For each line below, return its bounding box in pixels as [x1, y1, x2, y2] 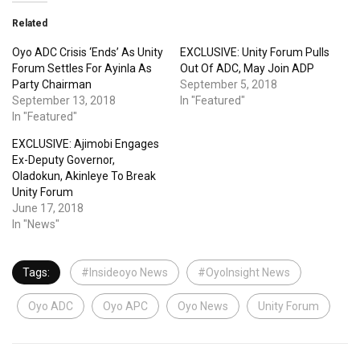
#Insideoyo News [81, 266, 168, 280]
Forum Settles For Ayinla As [12, 62, 152, 76]
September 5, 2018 [180, 78, 277, 92]
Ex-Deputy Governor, [12, 153, 115, 167]
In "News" [12, 218, 59, 231]
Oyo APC [103, 300, 148, 313]
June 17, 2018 [12, 202, 84, 215]
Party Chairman [12, 78, 92, 92]
